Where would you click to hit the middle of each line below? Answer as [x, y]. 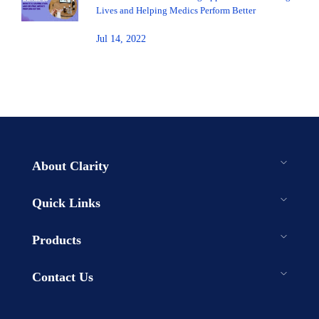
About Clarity [70, 166]
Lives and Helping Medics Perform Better [176, 11]
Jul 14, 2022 [121, 39]
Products [56, 240]
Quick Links [66, 203]
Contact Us [62, 277]
